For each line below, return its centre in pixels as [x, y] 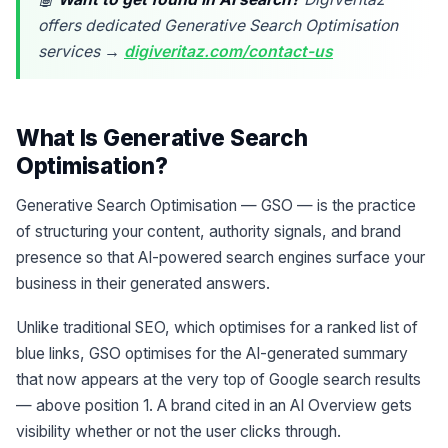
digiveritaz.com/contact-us [228, 52]
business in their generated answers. [143, 284]
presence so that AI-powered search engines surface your [220, 258]
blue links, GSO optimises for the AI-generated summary [212, 353]
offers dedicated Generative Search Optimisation [218, 26]
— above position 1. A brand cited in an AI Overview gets [214, 405]
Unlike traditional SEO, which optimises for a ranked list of [217, 327]
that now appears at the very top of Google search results [218, 379]
